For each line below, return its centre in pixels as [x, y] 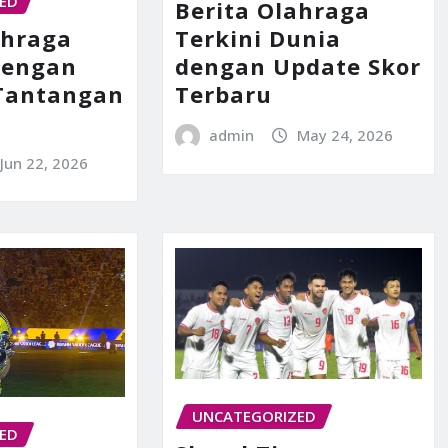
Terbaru [223, 94]
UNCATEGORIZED [253, 415]
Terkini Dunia [257, 38]
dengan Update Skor [297, 66]
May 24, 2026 [344, 135]
